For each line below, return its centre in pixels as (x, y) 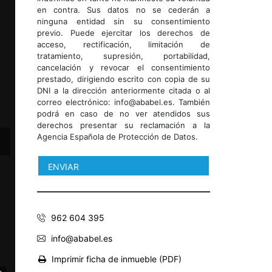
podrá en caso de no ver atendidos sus (124, 114)
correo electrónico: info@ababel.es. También (124, 102)
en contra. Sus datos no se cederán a (124, 10)
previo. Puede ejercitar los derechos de (124, 33)
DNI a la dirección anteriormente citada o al (124, 90)
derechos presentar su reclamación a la (124, 125)
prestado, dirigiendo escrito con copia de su (124, 79)
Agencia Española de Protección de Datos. (117, 137)
